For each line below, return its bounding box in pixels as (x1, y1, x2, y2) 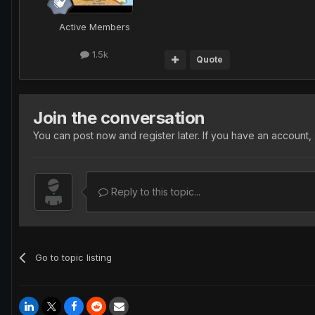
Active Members (58, 20, 130, 32)
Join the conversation (33, 107, 205, 128)
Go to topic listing (35, 251, 112, 263)
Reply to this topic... (108, 185, 200, 198)
